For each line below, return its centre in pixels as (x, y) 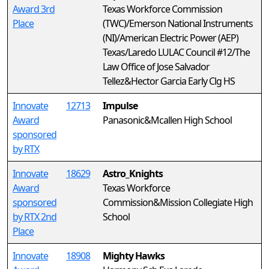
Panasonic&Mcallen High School (167, 120)
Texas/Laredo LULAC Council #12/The (176, 52)
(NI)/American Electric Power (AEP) (171, 38)
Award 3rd (34, 9)
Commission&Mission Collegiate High (178, 202)
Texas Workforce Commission (162, 9)
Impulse (120, 106)
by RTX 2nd (35, 217)
